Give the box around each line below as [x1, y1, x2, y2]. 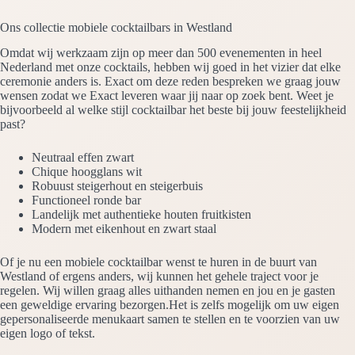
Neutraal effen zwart [32, 151, 134, 165]
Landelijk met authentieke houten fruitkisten [32, 208, 251, 222]
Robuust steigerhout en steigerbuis [32, 179, 203, 193]
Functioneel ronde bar [32, 193, 141, 208]
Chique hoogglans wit [32, 165, 142, 179]
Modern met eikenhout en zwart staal [32, 222, 216, 236]
